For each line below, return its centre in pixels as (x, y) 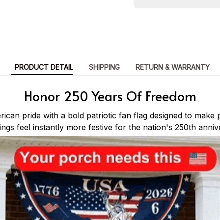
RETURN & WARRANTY (172, 67)
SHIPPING (104, 67)
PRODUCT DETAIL (44, 67)
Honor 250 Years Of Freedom (110, 96)
